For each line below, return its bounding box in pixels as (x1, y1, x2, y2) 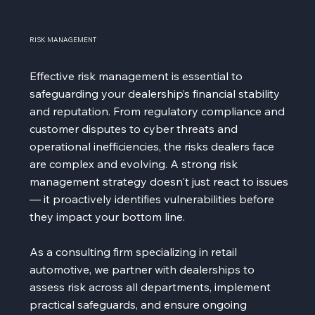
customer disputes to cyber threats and (30, 121, 238, 136)
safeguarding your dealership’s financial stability (30, 86, 281, 101)
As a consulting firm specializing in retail (30, 244, 238, 259)
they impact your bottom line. (30, 209, 186, 224)
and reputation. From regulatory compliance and (30, 103, 285, 118)
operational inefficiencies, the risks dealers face (30, 139, 275, 153)
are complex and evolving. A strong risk (30, 156, 238, 171)
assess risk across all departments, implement (30, 279, 271, 294)
